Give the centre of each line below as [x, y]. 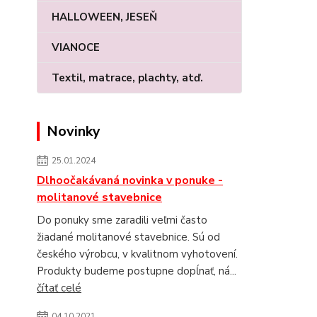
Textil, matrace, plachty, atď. [127, 78]
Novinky [74, 131]
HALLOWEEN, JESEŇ [104, 17]
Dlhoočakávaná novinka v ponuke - [130, 180]
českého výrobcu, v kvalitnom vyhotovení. [137, 254]
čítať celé [59, 288]
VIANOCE [76, 47]
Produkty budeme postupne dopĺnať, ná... [137, 271]
